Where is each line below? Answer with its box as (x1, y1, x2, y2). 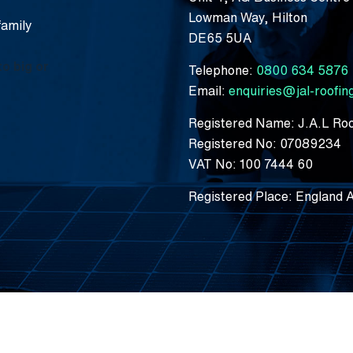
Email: (188, 84, 229, 97)
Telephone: (188, 63, 256, 76)
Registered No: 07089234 (188, 136, 341, 150)
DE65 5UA (188, 31, 251, 44)
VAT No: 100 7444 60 (188, 157, 313, 170)
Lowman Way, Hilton (188, 10, 307, 24)
